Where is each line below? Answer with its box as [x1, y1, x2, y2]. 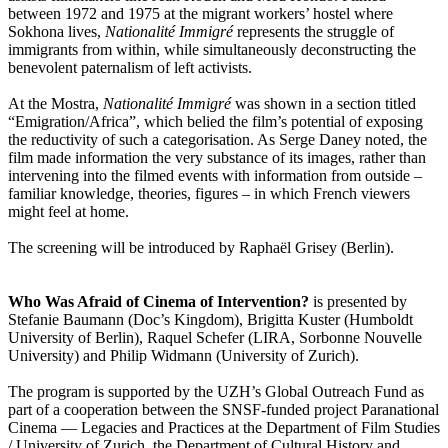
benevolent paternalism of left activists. [8, 58, 252, 76]
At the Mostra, [8, 94, 103, 112]
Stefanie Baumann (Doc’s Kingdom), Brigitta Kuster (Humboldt [8, 310, 413, 328]
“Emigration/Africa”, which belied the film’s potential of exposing [8, 112, 423, 130]
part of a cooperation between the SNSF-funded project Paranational [8, 400, 439, 418]
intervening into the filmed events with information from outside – [8, 166, 422, 184]
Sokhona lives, [8, 22, 105, 40]
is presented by [309, 292, 407, 310]
